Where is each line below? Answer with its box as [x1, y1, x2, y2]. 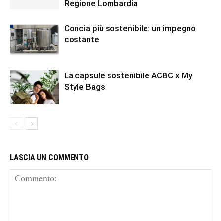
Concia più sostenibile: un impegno [64, 23, 196, 33]
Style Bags [64, 82, 105, 92]
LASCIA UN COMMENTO [10, 153, 89, 163]
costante [64, 35, 99, 44]
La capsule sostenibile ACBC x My [64, 71, 192, 80]
